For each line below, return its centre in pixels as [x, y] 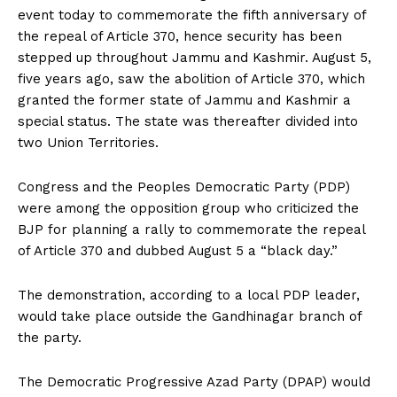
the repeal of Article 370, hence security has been [180, 36]
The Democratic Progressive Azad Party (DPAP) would [194, 381]
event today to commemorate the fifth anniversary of [192, 15]
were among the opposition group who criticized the [188, 208]
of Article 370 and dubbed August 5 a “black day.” [178, 250]
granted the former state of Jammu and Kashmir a [184, 100]
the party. [50, 337]
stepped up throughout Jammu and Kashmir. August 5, [195, 57]
